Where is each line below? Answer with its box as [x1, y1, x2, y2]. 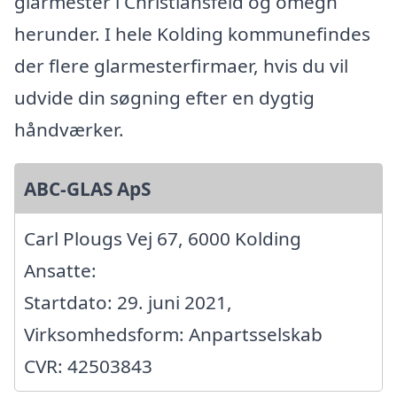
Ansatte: [24, 258, 97, 284]
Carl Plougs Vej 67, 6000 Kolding [24, 226, 301, 252]
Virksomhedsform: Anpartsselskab [24, 322, 323, 347]
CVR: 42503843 [24, 354, 152, 379]
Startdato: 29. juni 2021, [24, 290, 232, 315]
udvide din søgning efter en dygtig [14, 85, 315, 111]
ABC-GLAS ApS [24, 176, 151, 202]
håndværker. [14, 117, 124, 143]
